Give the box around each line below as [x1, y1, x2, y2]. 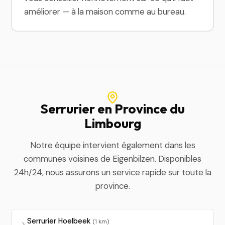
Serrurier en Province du [40, 100, 185, 117]
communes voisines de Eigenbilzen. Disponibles [24, 153, 201, 164]
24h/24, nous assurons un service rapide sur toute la [14, 166, 211, 178]
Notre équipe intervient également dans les [30, 139, 195, 151]
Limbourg [84, 115, 141, 132]
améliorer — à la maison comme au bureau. [24, 6, 186, 17]
